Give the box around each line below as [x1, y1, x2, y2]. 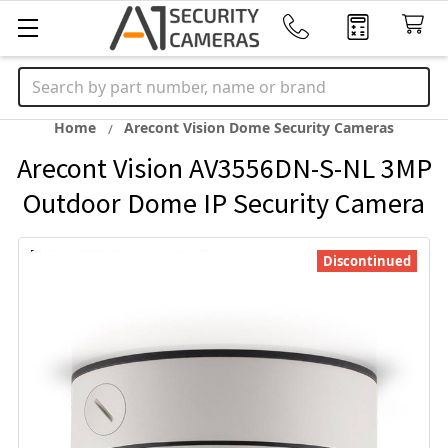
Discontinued [323, 252, 411, 270]
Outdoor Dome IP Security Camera [23, 185, 425, 221]
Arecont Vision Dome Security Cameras [124, 118, 394, 137]
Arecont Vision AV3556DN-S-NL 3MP [16, 150, 432, 186]
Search [18, 68, 70, 90]
